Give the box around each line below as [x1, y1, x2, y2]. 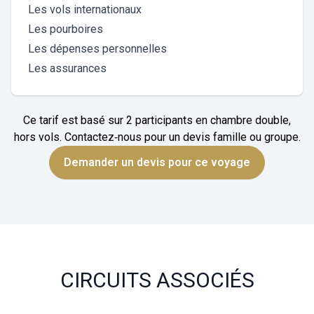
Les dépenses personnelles [28, 42, 167, 55]
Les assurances [28, 62, 107, 75]
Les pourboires [28, 22, 103, 36]
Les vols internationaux [28, 3, 142, 16]
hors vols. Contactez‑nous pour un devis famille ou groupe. [13, 130, 301, 144]
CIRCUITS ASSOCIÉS [60, 268, 254, 292]
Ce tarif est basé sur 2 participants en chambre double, [23, 114, 291, 127]
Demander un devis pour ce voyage [64, 156, 250, 169]
